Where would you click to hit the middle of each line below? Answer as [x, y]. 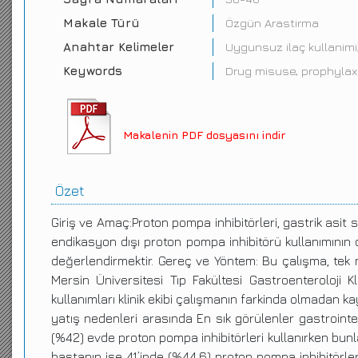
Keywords [93, 71]
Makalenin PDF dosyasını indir [204, 135]
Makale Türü [101, 23]
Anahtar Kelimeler [119, 47]
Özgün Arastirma [272, 23]
